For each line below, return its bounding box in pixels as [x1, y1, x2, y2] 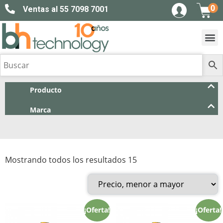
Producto [30, 85, 62, 95]
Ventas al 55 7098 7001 [22, 4, 109, 14]
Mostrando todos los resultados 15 [5, 154, 137, 166]
